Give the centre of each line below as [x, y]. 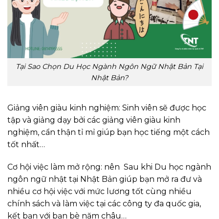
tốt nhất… [26, 145]
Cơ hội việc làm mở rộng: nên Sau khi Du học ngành [109, 167]
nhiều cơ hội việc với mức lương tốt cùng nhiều [99, 192]
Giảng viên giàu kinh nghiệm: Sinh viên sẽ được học [107, 108]
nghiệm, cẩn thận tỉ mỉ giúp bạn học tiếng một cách [109, 132]
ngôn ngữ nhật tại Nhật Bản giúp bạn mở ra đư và [105, 179]
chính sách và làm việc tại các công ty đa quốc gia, [104, 204]
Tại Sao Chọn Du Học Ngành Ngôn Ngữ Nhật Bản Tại [109, 66]
